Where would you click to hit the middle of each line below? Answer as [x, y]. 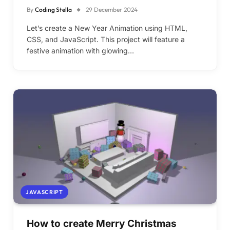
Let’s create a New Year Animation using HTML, [107, 28]
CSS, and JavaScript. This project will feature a [106, 40]
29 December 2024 [112, 10]
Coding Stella [53, 10]
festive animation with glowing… [80, 51]
